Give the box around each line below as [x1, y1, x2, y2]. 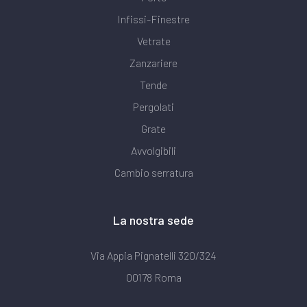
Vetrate [136, 34, 171, 47]
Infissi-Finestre [117, 12, 190, 25]
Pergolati [133, 99, 174, 113]
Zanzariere [130, 56, 177, 69]
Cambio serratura [114, 165, 193, 179]
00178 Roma [125, 270, 182, 284]
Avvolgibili [131, 143, 176, 157]
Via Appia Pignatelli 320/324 [90, 248, 217, 262]
